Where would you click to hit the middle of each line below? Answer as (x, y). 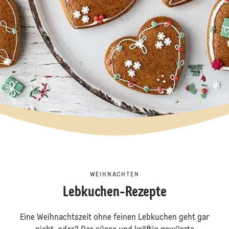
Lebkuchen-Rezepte (114, 193)
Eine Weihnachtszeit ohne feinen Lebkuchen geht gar (114, 218)
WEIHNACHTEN (114, 175)
